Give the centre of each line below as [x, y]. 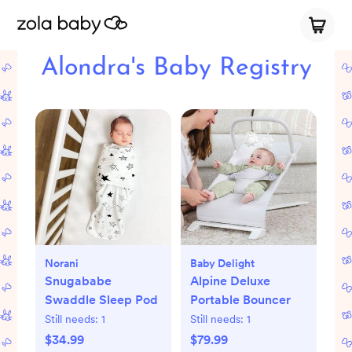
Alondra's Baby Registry [176, 68]
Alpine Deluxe [230, 281]
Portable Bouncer [240, 300]
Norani [61, 264]
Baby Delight [222, 264]
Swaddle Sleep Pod [101, 300]
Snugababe [78, 281]
